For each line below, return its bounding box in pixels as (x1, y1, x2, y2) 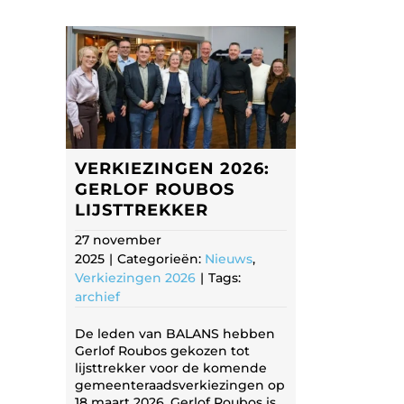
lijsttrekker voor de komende (75, 359, 267, 376)
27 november (75, 231, 161, 248)
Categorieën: (117, 250, 205, 267)
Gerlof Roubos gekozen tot (75, 342, 250, 359)
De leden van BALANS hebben (75, 325, 275, 342)
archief (75, 288, 120, 305)
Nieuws (205, 250, 252, 267)
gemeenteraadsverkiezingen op (75, 376, 285, 393)
